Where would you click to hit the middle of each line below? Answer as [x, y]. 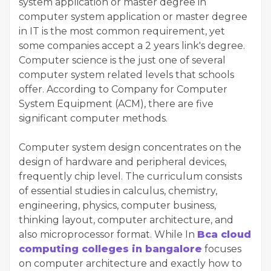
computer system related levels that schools [126, 75]
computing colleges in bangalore [110, 249]
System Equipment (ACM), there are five [116, 104]
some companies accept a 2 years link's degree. [132, 46]
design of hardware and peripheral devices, [122, 162]
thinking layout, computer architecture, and [126, 220]
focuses [222, 249]
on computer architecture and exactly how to [130, 264]
